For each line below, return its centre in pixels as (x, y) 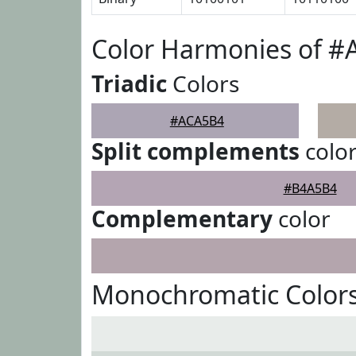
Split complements (195, 151)
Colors (203, 83)
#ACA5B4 (197, 121)
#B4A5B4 (310, 188)
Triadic (129, 83)
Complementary (182, 219)
